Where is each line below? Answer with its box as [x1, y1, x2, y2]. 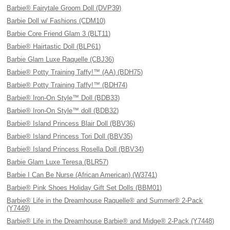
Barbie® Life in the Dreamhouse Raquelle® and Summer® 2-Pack [7, 197, 203, 204]
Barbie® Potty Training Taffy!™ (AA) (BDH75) [7, 68, 143, 76]
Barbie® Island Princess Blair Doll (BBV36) [7, 120, 136, 127]
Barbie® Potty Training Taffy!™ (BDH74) [7, 81, 128, 89]
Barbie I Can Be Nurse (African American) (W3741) [7, 171, 158, 179]
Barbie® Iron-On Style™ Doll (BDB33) [7, 94, 120, 102]
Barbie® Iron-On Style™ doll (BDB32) [7, 107, 119, 114]
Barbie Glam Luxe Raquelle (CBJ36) [7, 55, 114, 63]
